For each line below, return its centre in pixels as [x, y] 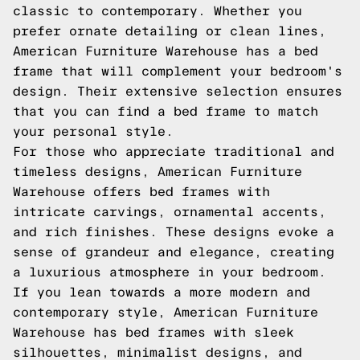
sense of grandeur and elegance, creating [174, 252]
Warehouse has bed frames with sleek [153, 332]
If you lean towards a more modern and [162, 292]
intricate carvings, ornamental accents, [170, 212]
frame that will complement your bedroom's [178, 71]
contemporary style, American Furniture [166, 312]
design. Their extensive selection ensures [178, 91]
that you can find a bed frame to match [166, 111]
